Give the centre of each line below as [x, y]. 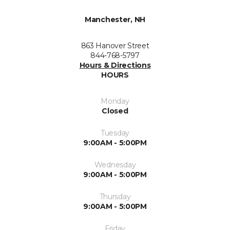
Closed [115, 111]
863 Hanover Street [115, 45]
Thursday [115, 196]
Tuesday [115, 133]
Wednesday [115, 165]
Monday [115, 101]
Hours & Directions [115, 65]
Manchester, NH [115, 19]
